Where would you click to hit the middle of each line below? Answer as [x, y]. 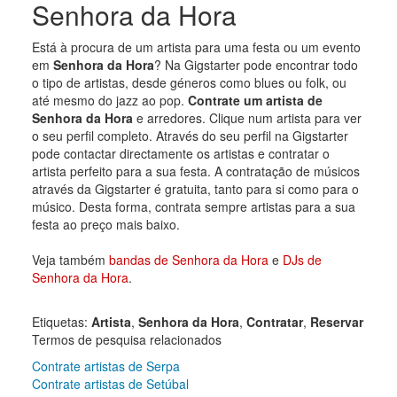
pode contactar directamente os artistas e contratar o [180, 153]
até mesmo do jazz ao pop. [109, 100]
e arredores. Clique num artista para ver [247, 117]
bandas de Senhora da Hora [188, 259]
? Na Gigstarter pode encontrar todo [256, 64]
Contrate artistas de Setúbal [110, 383]
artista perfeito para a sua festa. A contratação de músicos [195, 171]
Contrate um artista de [255, 100]
